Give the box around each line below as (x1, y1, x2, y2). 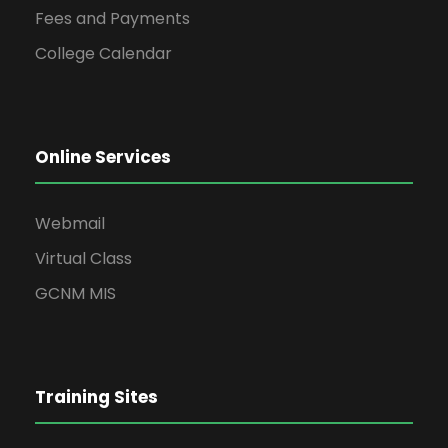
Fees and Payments (35, 6, 190, 30)
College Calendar (35, 41, 172, 65)
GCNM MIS (35, 281, 116, 305)
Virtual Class (35, 246, 132, 270)
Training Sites (35, 384, 158, 409)
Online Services (35, 144, 171, 169)
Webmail (35, 211, 105, 235)
